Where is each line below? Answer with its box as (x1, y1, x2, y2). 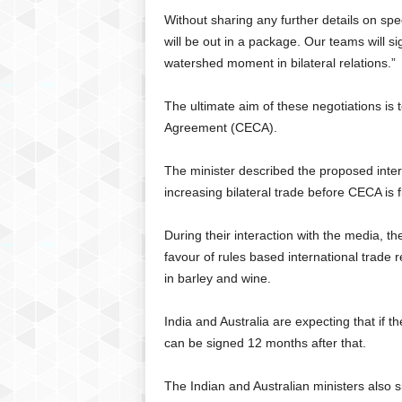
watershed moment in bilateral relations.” (163, 56, 396, 70)
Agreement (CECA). (163, 120, 277, 135)
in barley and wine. (163, 271, 275, 285)
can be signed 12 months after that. (163, 336, 366, 350)
